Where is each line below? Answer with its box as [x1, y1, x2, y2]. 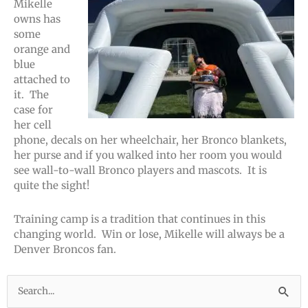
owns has [14, 12, 60, 26]
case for [14, 103, 53, 117]
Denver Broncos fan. [14, 242, 116, 256]
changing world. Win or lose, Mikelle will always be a [14, 227, 285, 241]
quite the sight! [14, 179, 89, 192]
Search [6, 283, 45, 299]
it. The [14, 88, 49, 102]
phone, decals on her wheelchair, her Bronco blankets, [14, 133, 287, 147]
